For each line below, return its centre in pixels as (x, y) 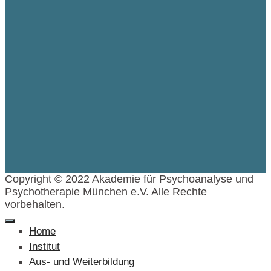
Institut (44, 247)
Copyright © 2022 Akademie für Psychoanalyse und (129, 179)
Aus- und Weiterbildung (82, 262)
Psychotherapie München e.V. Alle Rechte (106, 192)
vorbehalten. (35, 204)
